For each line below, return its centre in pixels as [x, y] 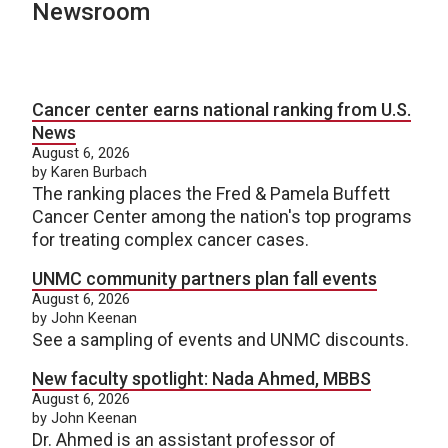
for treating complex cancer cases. [170, 239]
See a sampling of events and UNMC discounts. [220, 339]
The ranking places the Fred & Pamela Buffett [211, 193]
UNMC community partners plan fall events [204, 278]
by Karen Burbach [89, 172]
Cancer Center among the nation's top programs [222, 216]
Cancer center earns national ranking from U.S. [221, 109]
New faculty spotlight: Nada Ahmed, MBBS [201, 378]
